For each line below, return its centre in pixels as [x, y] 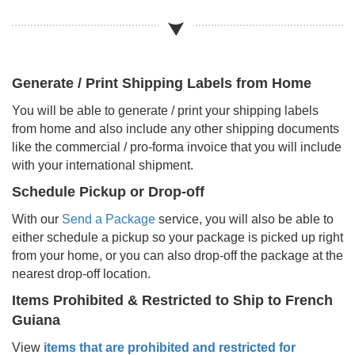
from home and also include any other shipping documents [176, 128]
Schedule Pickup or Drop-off [108, 191]
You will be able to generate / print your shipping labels [165, 110]
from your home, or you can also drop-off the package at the [177, 255]
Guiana [36, 320]
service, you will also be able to [244, 219]
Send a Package [109, 219]
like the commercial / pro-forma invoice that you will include [177, 147]
